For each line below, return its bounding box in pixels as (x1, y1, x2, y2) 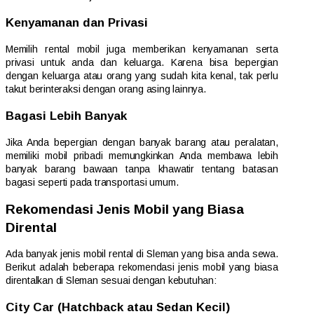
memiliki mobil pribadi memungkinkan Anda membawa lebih (6, 149, 278, 161)
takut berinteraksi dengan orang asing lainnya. (6, 83, 206, 95)
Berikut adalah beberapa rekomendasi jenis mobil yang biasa (6, 261, 278, 273)
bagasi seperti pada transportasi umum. (6, 176, 179, 188)
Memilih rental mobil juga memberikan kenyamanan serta (6, 43, 278, 55)
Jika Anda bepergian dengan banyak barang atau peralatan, (6, 136, 278, 148)
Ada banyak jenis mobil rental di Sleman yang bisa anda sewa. (6, 248, 278, 260)
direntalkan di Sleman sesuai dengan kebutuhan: (6, 275, 217, 287)
